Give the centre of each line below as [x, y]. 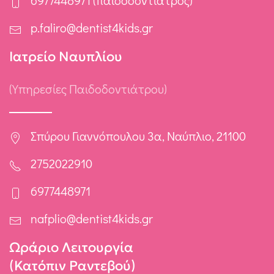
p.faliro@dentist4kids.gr [92, 28]
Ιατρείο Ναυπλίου [66, 57]
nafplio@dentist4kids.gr [92, 219]
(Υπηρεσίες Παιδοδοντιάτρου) [88, 89]
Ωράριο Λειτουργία [71, 248]
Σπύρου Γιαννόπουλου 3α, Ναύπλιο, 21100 [138, 136]
